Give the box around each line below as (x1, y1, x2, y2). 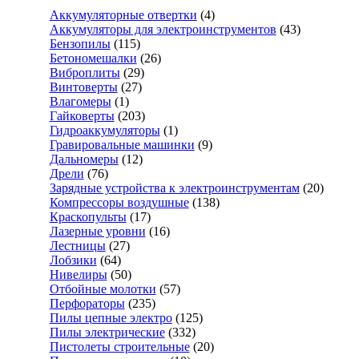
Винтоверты (49, 80, 118, 94)
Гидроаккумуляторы (49, 123, 160, 137)
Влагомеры (49, 95, 111, 108)
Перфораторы (49, 296, 125, 310)
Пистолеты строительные (49, 340, 190, 353)
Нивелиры (49, 268, 107, 281)
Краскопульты (49, 210, 127, 224)
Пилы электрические (49, 325, 165, 339)
